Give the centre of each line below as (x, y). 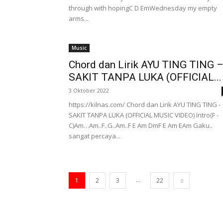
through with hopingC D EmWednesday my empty (143, 8)
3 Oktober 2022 (89, 90)
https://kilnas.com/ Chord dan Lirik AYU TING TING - (145, 105)
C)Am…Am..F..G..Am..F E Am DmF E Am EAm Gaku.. (141, 125)
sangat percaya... (95, 136)
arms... (79, 18)
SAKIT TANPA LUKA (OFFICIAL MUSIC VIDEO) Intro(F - (144, 115)
